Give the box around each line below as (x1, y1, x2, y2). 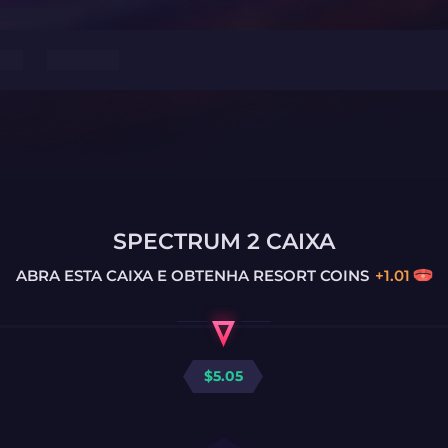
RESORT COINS (248, 265, 369, 285)
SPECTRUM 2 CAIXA (113, 228, 335, 255)
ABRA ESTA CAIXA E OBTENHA (15, 265, 249, 285)
